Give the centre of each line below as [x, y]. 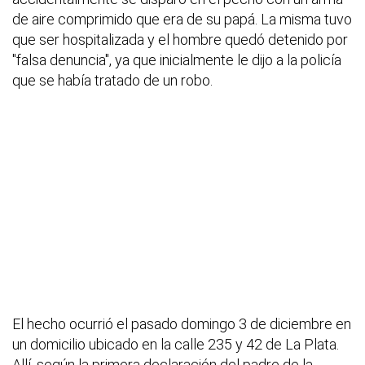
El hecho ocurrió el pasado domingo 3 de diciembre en [182, 324]
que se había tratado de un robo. [112, 81]
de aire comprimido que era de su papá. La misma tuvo [182, 20]
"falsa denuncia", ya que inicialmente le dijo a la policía [177, 60]
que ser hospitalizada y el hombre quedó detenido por [180, 40]
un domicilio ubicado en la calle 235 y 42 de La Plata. [176, 345]
